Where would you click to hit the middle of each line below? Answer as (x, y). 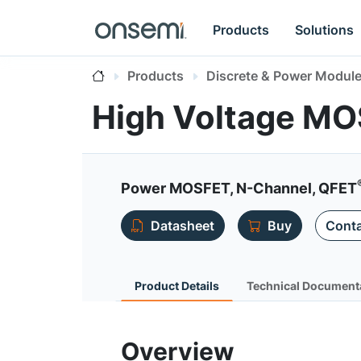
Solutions (325, 29)
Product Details (177, 286)
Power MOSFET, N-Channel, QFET (239, 188)
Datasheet (183, 226)
